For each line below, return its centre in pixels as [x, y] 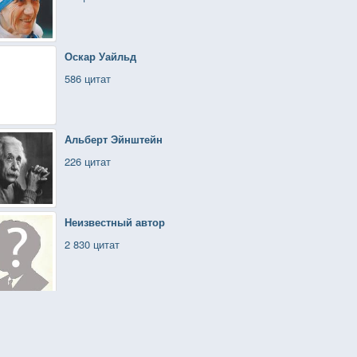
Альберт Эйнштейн [114, 139]
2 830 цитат [92, 244]
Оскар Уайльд [100, 56]
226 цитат [88, 161]
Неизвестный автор [115, 222]
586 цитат [88, 78]
